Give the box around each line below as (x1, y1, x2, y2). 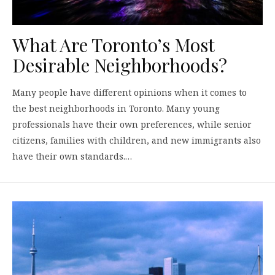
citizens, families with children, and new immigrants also (12, 134, 261, 146)
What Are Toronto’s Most (12, 32, 214, 57)
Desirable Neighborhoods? (12, 52, 227, 77)
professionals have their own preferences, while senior (12, 118, 252, 130)
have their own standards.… (12, 150, 132, 162)
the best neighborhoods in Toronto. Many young (12, 102, 220, 114)
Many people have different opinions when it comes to (12, 86, 247, 98)
